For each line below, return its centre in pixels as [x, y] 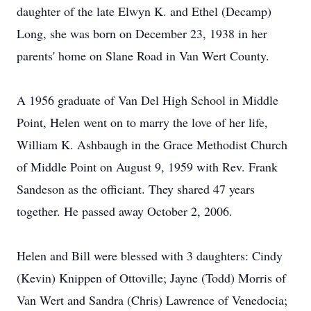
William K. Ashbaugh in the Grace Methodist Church [152, 144]
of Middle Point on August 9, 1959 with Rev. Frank [147, 167]
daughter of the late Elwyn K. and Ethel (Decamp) [144, 11]
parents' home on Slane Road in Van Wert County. [143, 56]
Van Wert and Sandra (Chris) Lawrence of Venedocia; [152, 300]
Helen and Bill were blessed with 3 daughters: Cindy [150, 255]
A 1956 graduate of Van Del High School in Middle [148, 100]
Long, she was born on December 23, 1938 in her [142, 33]
